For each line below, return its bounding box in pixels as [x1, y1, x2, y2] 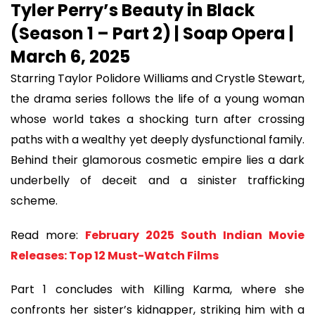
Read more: [11, 226, 85, 243]
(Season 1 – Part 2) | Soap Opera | [11, 22, 294, 46]
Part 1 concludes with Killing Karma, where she [11, 281, 304, 298]
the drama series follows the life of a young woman [11, 91, 304, 108]
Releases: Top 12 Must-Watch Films [11, 247, 219, 264]
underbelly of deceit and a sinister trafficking [11, 172, 304, 189]
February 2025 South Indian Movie [85, 226, 304, 243]
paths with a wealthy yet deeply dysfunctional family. [11, 131, 304, 148]
